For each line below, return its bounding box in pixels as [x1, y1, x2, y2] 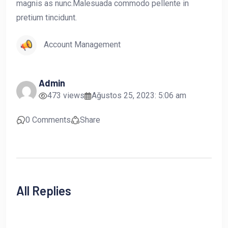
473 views [47, 91, 84, 101]
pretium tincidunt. [16, 13, 77, 23]
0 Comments [25, 115, 71, 125]
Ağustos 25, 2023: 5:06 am [92, 91, 186, 101]
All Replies [16, 183, 71, 198]
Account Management [44, 40, 121, 50]
